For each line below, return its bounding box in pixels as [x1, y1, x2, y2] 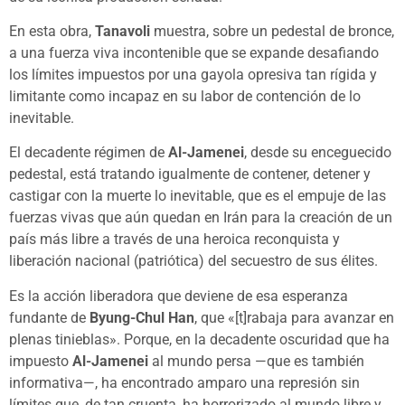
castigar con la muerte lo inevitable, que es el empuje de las [9, 187, 386, 205]
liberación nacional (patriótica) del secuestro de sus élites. [9, 252, 378, 270]
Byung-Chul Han [89, 308, 194, 326]
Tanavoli [95, 22, 150, 40]
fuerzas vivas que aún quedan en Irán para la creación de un [9, 209, 392, 227]
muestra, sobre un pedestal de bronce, [150, 22, 394, 40]
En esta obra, [9, 22, 95, 40]
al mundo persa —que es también [148, 352, 364, 370]
